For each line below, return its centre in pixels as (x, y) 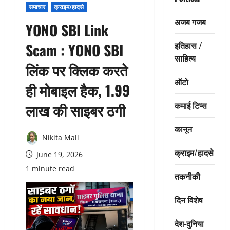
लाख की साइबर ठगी (75, 110)
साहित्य (185, 58)
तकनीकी (187, 176)
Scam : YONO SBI (74, 50)
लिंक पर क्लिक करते (77, 70)
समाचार (37, 7)
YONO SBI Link (67, 30)
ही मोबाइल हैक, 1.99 (78, 90)
